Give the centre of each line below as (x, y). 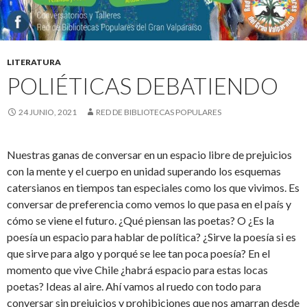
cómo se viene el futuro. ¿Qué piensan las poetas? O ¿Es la (140, 221)
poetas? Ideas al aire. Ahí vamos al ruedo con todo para (134, 286)
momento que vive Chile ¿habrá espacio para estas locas (137, 270)
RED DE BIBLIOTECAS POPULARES (159, 112)
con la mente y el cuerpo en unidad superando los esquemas (144, 171)
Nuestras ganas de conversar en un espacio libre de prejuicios (149, 155)
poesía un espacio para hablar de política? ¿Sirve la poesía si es (151, 237)
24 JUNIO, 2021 (48, 112)
